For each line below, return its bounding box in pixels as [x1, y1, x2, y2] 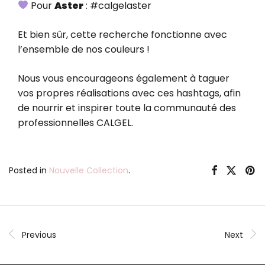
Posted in [9, 164, 49, 176]
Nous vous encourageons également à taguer [18, 71, 230, 85]
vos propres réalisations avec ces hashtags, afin [18, 86, 241, 100]
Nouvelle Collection [49, 164, 128, 176]
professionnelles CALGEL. [18, 115, 133, 130]
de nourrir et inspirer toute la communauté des [18, 101, 236, 115]
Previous [22, 228, 56, 241]
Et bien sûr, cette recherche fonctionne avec [18, 27, 227, 41]
